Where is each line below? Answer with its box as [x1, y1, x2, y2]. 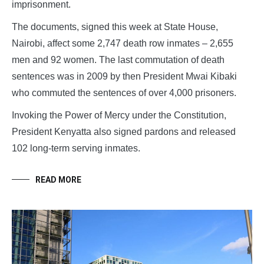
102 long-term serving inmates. [12, 143, 140, 154]
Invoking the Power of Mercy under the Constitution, [12, 110, 226, 121]
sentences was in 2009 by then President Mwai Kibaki [12, 71, 237, 82]
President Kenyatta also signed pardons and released [12, 127, 236, 137]
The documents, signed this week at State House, [12, 22, 218, 32]
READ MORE [35, 175, 81, 185]
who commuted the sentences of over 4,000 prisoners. [12, 88, 236, 98]
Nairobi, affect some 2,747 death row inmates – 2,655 [12, 38, 233, 49]
